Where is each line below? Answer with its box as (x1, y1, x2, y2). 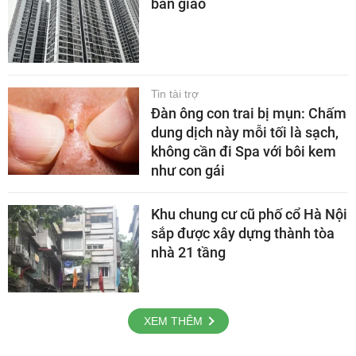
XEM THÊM (143, 314, 203, 327)
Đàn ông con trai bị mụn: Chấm (151, 104, 346, 122)
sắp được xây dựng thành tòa (151, 224, 335, 242)
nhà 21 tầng (151, 243, 226, 261)
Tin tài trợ (151, 87, 199, 100)
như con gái (151, 161, 225, 179)
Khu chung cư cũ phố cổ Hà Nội (151, 205, 347, 222)
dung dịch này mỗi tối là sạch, (151, 123, 339, 141)
